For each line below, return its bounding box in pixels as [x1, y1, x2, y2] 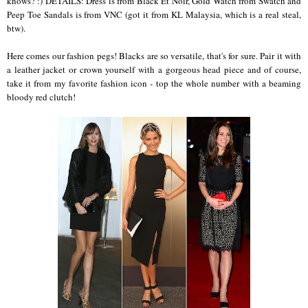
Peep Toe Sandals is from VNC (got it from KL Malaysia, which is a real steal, [7, 8, 301, 21]
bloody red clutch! [7, 91, 76, 104]
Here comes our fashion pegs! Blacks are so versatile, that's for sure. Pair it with [7, 49, 301, 63]
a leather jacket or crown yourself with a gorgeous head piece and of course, [7, 63, 301, 76]
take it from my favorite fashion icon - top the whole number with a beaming [7, 77, 301, 90]
